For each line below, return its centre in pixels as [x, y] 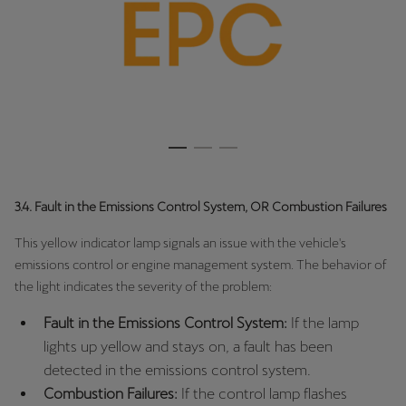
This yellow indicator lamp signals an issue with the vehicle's [180, 242]
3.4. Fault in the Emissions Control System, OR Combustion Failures [201, 206]
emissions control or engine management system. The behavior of [201, 264]
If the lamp [325, 323]
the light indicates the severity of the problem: [143, 286]
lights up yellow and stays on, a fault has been [188, 346]
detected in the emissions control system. [177, 370]
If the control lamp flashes [262, 393]
